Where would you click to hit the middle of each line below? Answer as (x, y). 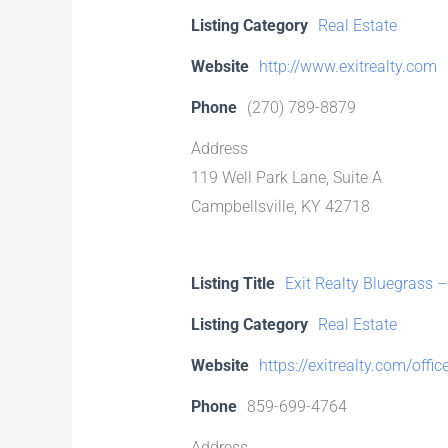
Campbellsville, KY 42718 (280, 206)
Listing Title (232, 283)
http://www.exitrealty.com (347, 66)
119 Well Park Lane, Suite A (286, 177)
